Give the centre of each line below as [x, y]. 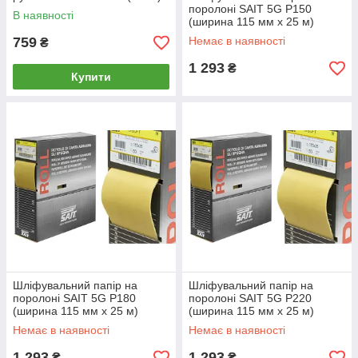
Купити [91, 77]
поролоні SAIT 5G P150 [250, 9]
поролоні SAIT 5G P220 [250, 298]
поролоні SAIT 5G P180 [74, 298]
